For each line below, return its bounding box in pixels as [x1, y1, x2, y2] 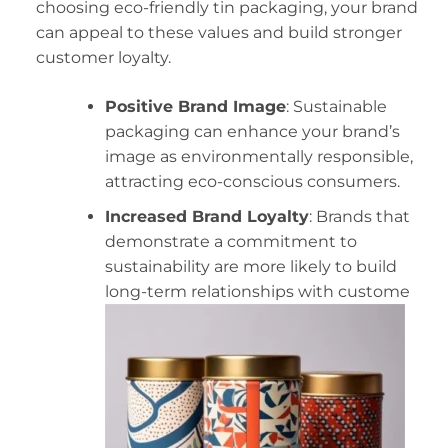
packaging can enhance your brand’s [104, 122, 400, 142]
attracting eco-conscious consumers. [104, 172, 400, 192]
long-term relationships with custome [104, 281, 410, 301]
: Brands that [308, 206, 410, 226]
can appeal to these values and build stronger [35, 23, 402, 43]
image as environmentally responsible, [104, 147, 413, 167]
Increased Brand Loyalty [104, 206, 309, 226]
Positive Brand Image [104, 97, 286, 117]
